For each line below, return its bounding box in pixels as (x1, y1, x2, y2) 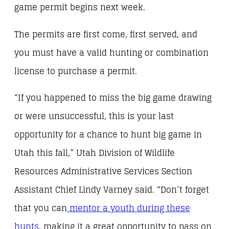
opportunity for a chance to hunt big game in (14, 127, 202, 142)
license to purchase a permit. (14, 63, 140, 79)
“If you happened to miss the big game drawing (14, 90, 212, 105)
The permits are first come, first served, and (14, 27, 197, 42)
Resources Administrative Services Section (14, 164, 192, 179)
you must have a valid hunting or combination (14, 45, 209, 60)
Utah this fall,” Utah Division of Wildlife (14, 145, 175, 161)
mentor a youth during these (70, 200, 190, 216)
